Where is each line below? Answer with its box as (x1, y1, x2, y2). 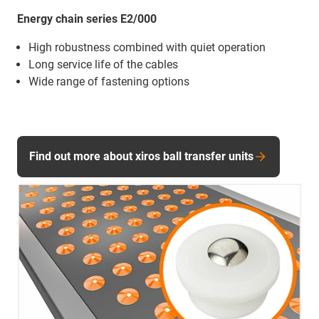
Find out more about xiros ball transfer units (29, 149, 253, 163)
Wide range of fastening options (28, 74, 189, 88)
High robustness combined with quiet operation (28, 40, 266, 54)
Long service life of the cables (28, 57, 178, 71)
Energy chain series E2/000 (17, 11, 157, 26)
